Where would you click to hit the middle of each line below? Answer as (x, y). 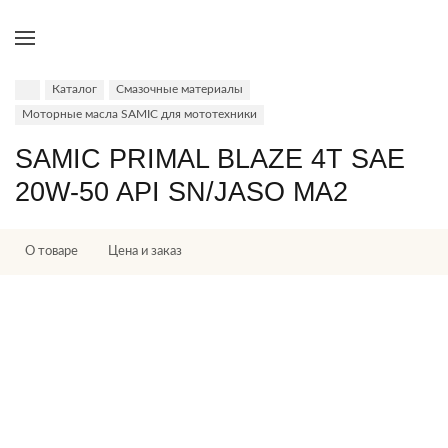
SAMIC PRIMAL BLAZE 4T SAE (210, 159)
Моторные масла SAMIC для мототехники (139, 114)
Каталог (74, 89)
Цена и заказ (145, 251)
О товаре (51, 251)
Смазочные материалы (179, 89)
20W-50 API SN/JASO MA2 (181, 192)
